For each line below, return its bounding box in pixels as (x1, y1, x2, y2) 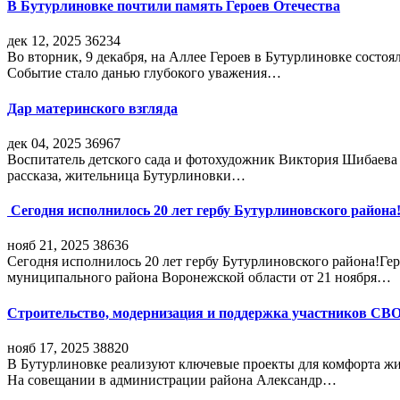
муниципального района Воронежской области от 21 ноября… (7, 270, 391, 286)
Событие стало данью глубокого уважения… (7, 65, 281, 81)
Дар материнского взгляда (7, 100, 178, 116)
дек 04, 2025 (7, 135, 81, 151)
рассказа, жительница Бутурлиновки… (7, 167, 246, 183)
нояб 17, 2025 (7, 340, 89, 355)
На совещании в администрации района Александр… (7, 372, 337, 387)
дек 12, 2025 (7, 33, 81, 49)
